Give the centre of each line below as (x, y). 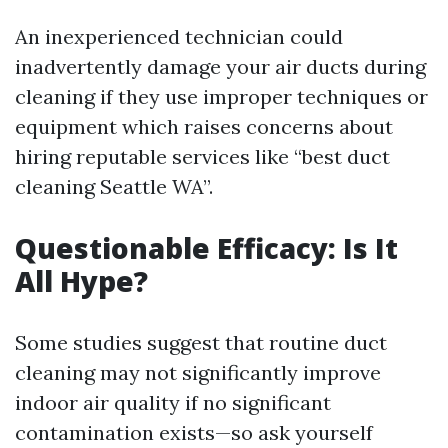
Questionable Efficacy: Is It (206, 248)
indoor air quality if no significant (173, 403)
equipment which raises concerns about (204, 127)
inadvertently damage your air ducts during (220, 67)
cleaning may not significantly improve (198, 373)
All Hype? (81, 281)
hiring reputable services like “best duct (202, 157)
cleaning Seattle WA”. (114, 187)
